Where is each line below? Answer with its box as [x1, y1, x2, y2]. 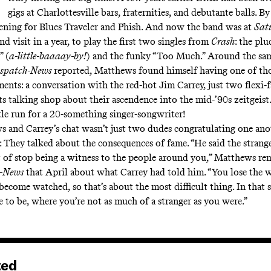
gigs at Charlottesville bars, [7, 7, 120, 19]
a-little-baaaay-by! [8, 50, 87, 62]
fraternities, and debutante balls [120, 7, 255, 19]
